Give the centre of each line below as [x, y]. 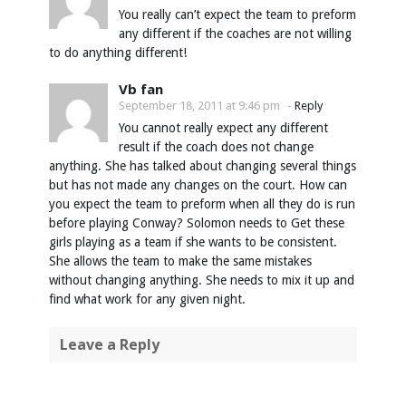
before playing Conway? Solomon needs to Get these [197, 223]
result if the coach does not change [216, 147]
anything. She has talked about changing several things [203, 166]
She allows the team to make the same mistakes [180, 261]
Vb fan [141, 89]
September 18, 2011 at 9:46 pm [199, 106]
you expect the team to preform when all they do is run [202, 204]
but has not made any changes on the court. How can [198, 185]
